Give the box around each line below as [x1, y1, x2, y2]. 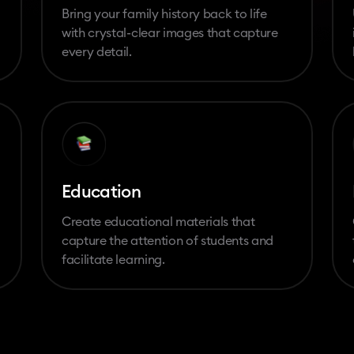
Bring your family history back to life [62, 7, 267, 21]
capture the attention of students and [62, 234, 274, 247]
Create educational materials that [62, 215, 255, 228]
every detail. [62, 45, 132, 58]
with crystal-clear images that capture [62, 26, 278, 40]
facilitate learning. [62, 253, 165, 266]
